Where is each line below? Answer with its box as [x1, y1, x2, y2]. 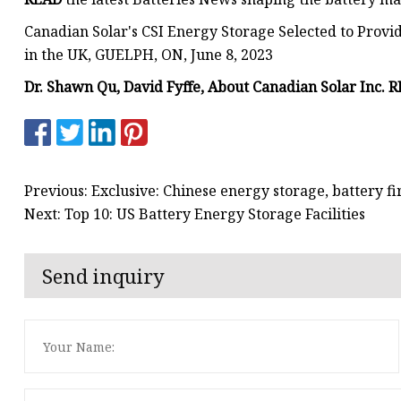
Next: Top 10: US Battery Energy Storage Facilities [24, 203, 365, 224]
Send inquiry [42, 262, 165, 290]
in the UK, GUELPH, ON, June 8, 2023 [24, 45, 273, 65]
